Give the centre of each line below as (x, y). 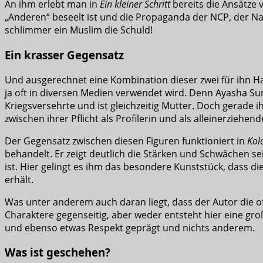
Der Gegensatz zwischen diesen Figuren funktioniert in (126, 141)
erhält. (19, 179)
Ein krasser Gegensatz (64, 55)
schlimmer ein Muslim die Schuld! (79, 30)
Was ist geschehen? (58, 252)
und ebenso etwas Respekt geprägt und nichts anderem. (130, 227)
